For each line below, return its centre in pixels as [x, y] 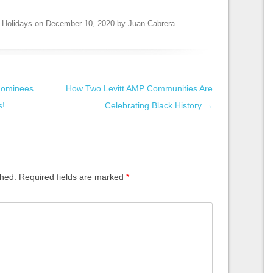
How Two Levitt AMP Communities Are [139, 88]
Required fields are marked [71, 176]
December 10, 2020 [80, 23]
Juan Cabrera [151, 23]
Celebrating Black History [154, 105]
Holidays [17, 23]
